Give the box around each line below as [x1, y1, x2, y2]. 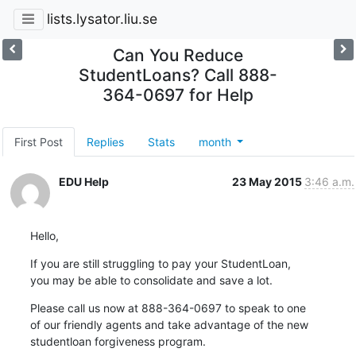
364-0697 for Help [102, 84, 253, 105]
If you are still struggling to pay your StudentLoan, [29, 256, 291, 270]
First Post [14, 134, 63, 149]
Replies [86, 134, 124, 149]
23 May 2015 [231, 174, 304, 188]
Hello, [29, 228, 59, 242]
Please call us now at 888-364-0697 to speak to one [29, 300, 306, 315]
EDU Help [58, 174, 109, 188]
